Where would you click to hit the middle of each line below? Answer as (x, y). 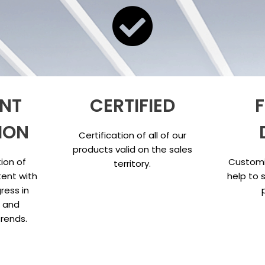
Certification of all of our (132, 135)
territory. (132, 164)
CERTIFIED (132, 106)
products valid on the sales (132, 150)
